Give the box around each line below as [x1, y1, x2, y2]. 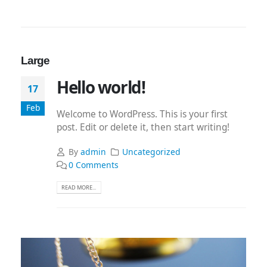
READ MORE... [61, 184, 97, 192]
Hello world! [57, 76, 145, 99]
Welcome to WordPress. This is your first [57, 107, 228, 120]
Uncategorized [122, 145, 181, 157]
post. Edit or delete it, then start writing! [57, 120, 229, 133]
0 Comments [68, 159, 119, 170]
